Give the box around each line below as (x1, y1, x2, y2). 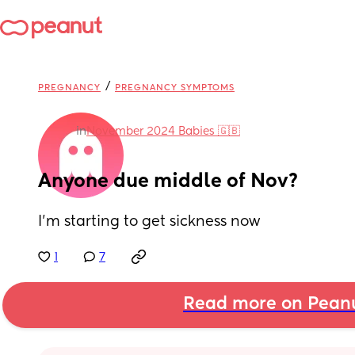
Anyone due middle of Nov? (38, 172, 299, 191)
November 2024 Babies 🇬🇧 (86, 126, 240, 137)
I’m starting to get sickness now (38, 215, 260, 229)
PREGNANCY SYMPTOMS (115, 83, 235, 92)
